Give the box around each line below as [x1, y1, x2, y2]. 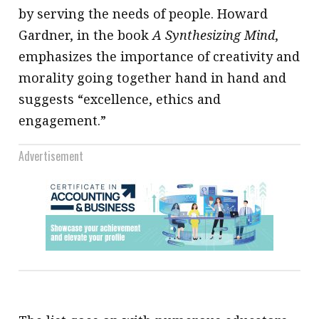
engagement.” [19, 112, 107, 130]
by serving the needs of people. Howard [19, 5, 268, 23]
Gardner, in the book [19, 26, 153, 44]
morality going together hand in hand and [19, 69, 287, 87]
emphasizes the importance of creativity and [19, 48, 300, 66]
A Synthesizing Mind [152, 26, 276, 44]
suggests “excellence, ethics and [19, 90, 221, 108]
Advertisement [19, 147, 84, 165]
